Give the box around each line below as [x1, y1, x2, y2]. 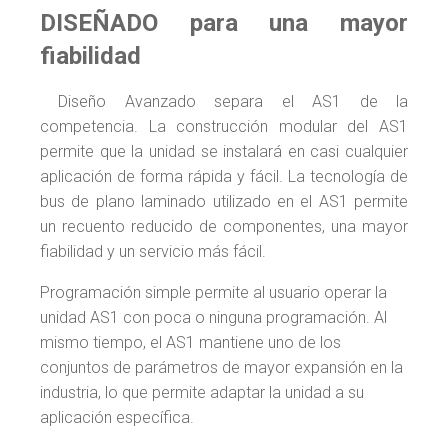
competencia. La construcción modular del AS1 [40, 116, 408, 136]
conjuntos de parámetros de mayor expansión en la [40, 357, 403, 377]
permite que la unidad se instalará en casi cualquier [40, 141, 408, 161]
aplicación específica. [40, 407, 194, 427]
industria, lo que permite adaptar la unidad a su [40, 382, 364, 402]
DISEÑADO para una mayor [40, 8, 408, 37]
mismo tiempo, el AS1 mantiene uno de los [40, 332, 341, 352]
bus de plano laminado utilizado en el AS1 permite [40, 191, 408, 211]
